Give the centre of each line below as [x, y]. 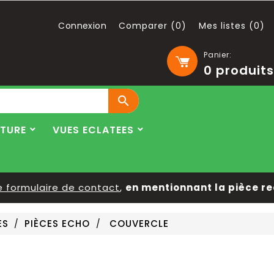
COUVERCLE [139, 224]
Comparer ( [147, 26]
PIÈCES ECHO [57, 224]
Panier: [218, 55]
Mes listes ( [226, 26]
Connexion [82, 26]
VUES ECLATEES [93, 130]
